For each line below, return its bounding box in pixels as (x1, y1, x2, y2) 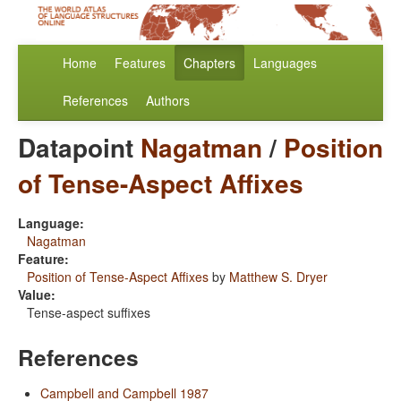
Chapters (183, 54, 235, 73)
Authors (146, 91, 190, 110)
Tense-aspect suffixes (27, 303, 150, 322)
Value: (18, 286, 55, 304)
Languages (253, 54, 317, 73)
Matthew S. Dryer (229, 268, 328, 286)
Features (115, 54, 166, 73)
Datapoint (18, 129, 141, 166)
